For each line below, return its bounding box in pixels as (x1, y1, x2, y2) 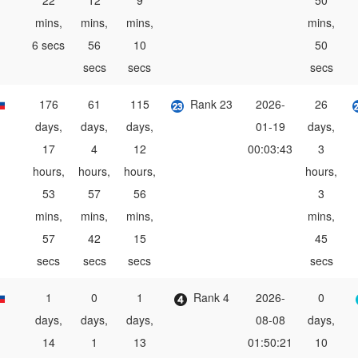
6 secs (32, 37, 65, 54)
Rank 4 (193, 289, 229, 306)
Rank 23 (190, 96, 233, 113)
